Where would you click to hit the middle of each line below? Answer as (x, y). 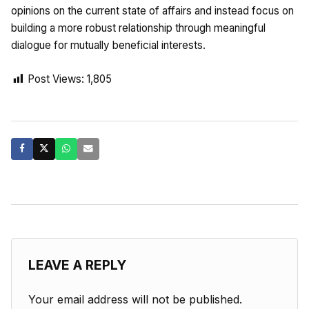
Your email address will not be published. (135, 299)
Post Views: (56, 79)
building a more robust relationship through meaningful (138, 28)
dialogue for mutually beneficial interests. (108, 45)
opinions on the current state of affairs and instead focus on (152, 10)
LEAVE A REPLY (77, 265)
